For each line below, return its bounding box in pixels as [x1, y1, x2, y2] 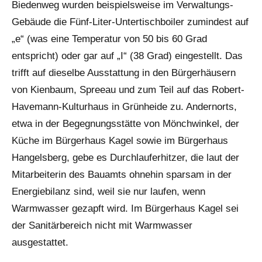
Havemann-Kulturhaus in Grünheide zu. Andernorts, [12, 101, 237, 113]
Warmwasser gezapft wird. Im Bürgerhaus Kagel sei [12, 203, 239, 215]
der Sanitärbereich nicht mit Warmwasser [12, 220, 192, 232]
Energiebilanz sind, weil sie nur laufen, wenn [12, 186, 205, 198]
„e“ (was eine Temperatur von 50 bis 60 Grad [12, 33, 207, 45]
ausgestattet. [12, 237, 68, 249]
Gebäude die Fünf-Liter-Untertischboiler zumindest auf [12, 16, 249, 28]
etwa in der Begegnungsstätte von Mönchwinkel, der [12, 118, 239, 130]
